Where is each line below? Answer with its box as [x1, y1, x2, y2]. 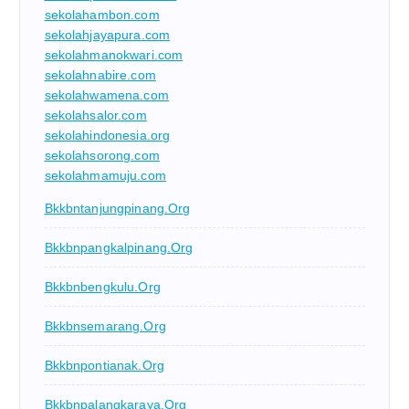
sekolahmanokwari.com [44, 47, 184, 62]
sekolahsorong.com [44, 147, 160, 163]
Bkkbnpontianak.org [44, 357, 165, 372]
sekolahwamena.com [44, 87, 169, 102]
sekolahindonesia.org [44, 127, 171, 142]
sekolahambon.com [44, 6, 160, 22]
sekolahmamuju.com [44, 167, 166, 183]
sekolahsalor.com [44, 107, 147, 122]
